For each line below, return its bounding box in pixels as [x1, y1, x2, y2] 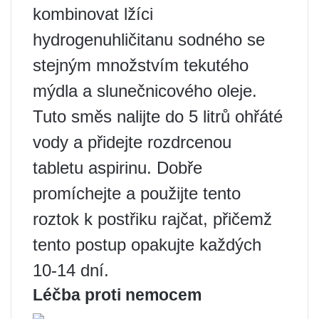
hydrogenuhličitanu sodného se [33, 29, 265, 49]
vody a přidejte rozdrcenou [33, 132, 231, 152]
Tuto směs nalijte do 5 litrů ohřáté [33, 106, 283, 126]
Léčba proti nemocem [33, 285, 202, 304]
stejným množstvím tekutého [33, 55, 249, 75]
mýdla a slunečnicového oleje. [33, 80, 257, 100]
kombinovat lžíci [33, 4, 153, 23]
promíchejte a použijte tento [33, 183, 241, 203]
